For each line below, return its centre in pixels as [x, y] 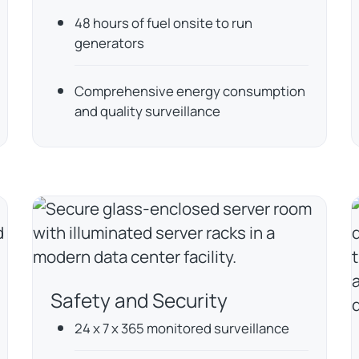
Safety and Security [139, 301]
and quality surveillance [148, 111]
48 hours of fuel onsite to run [164, 23]
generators [110, 43]
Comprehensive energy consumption [190, 91]
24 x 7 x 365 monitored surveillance [182, 329]
